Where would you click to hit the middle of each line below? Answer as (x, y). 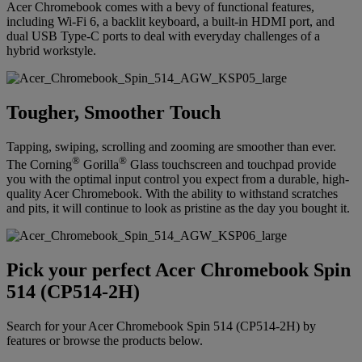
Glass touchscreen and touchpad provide (232, 165)
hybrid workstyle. (51, 51)
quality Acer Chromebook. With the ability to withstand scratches (172, 194)
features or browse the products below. (105, 341)
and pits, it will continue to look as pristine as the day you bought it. (178, 208)
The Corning (39, 165)
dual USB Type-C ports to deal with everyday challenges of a (163, 36)
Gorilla (99, 165)
